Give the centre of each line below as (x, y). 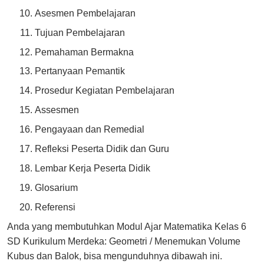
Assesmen (57, 110)
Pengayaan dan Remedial (90, 130)
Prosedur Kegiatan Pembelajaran (105, 91)
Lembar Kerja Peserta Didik (93, 168)
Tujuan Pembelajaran (80, 32)
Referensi (55, 207)
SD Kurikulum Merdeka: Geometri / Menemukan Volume (124, 241)
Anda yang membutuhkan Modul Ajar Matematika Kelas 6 (127, 226)
